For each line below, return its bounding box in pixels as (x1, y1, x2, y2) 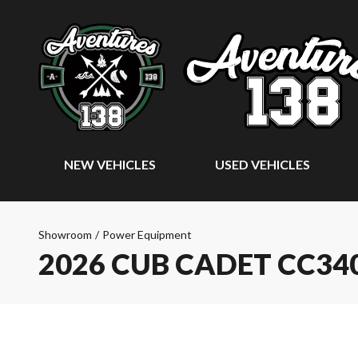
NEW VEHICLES (64, 157, 156, 172)
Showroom (38, 228, 92, 241)
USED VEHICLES (215, 157, 311, 172)
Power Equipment (102, 228, 192, 241)
